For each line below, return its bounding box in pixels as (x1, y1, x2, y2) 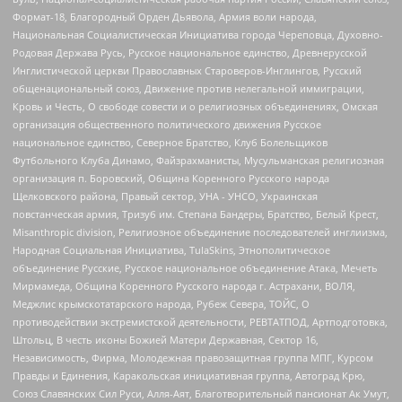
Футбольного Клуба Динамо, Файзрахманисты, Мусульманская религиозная (13, 153, 384, 167)
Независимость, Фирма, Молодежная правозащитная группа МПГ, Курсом (13, 350, 373, 364)
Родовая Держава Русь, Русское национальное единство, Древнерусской (13, 45, 367, 59)
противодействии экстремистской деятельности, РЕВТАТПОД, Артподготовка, (13, 314, 388, 328)
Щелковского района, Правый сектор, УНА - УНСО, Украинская (13, 188, 318, 203)
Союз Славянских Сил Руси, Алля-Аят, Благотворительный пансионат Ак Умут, (13, 386, 389, 400)
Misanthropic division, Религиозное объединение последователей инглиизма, (13, 224, 388, 239)
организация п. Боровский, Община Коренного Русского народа (13, 170, 329, 185)
